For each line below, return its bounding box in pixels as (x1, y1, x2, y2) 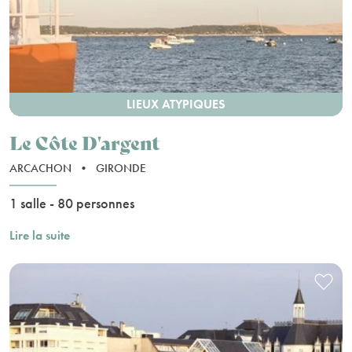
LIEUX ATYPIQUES (126, 95, 225, 112)
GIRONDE (96, 159, 146, 176)
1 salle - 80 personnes (9, 193, 134, 212)
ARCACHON (9, 159, 75, 176)
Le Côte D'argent (9, 127, 159, 156)
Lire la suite (9, 226, 70, 244)
